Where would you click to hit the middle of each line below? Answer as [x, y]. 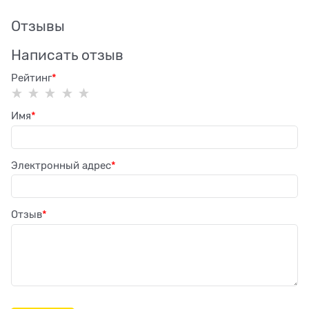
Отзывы [38, 27]
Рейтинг [31, 78]
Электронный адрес [61, 165]
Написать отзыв [67, 56]
